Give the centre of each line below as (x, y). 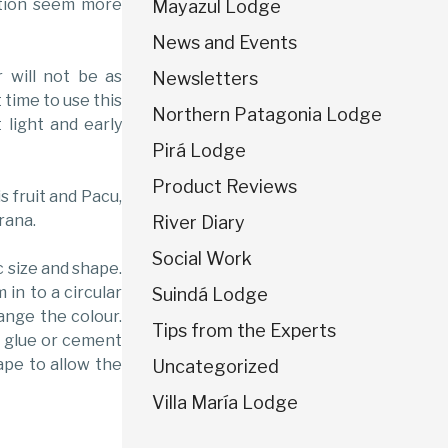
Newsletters (205, 78)
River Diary (198, 222)
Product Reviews (224, 186)
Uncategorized (215, 366)
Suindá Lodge (210, 294)
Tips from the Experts (244, 330)
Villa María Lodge (225, 402)
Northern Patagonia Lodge (267, 114)
